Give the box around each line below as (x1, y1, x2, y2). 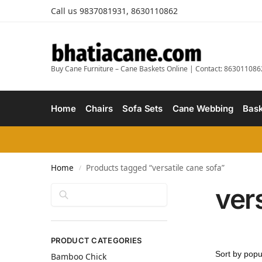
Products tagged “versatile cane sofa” (86, 163, 225, 173)
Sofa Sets (122, 103, 163, 114)
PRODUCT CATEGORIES (51, 236, 142, 245)
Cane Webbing (172, 103, 233, 114)
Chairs (85, 103, 113, 114)
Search (139, 184, 164, 192)
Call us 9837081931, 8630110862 (51, 5, 178, 16)
